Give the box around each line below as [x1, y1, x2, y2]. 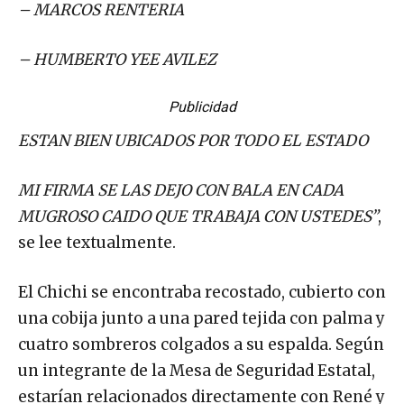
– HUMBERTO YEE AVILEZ [18, 49, 216, 69]
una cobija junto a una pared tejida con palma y [18, 308, 385, 328]
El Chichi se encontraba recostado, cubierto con [18, 281, 386, 302]
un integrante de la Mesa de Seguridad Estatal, [18, 360, 375, 381]
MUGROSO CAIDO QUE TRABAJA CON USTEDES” [18, 206, 378, 226]
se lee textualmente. [18, 232, 176, 252]
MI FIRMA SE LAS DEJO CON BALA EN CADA [18, 179, 344, 200]
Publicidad [168, 97, 236, 115]
